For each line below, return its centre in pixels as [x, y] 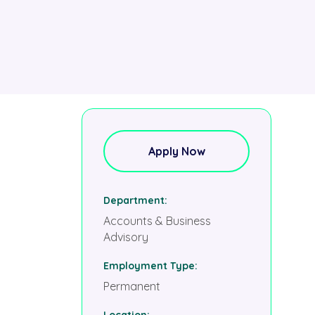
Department [134, 200]
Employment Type [149, 265]
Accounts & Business [157, 221]
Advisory [126, 237]
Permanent [132, 287]
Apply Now [176, 151]
